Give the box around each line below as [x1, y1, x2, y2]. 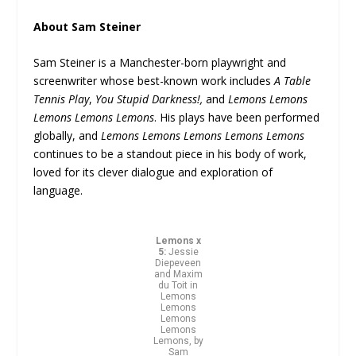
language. [33, 182, 83, 198]
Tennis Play [33, 91, 90, 106]
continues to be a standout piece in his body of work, [33, 145, 308, 161]
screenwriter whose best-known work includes [33, 72, 275, 88]
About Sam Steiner [33, 18, 141, 34]
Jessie [168, 246, 199, 258]
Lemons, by [153, 335, 203, 347]
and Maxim [153, 269, 203, 281]
